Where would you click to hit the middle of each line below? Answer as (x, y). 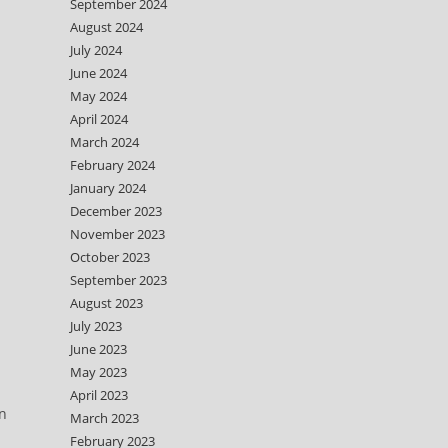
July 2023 (96, 326)
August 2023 (106, 303)
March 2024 (104, 142)
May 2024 (98, 96)
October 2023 (110, 257)
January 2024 (108, 188)
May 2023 (98, 372)
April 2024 (99, 119)
